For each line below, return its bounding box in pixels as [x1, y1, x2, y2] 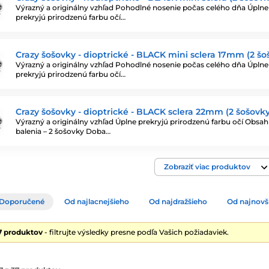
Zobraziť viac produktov [164, 162, 250, 171]
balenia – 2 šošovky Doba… [16, 126, 110, 136]
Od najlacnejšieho [64, 197, 129, 206]
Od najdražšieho [149, 197, 207, 206]
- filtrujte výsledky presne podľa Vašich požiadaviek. [43, 228, 229, 237]
